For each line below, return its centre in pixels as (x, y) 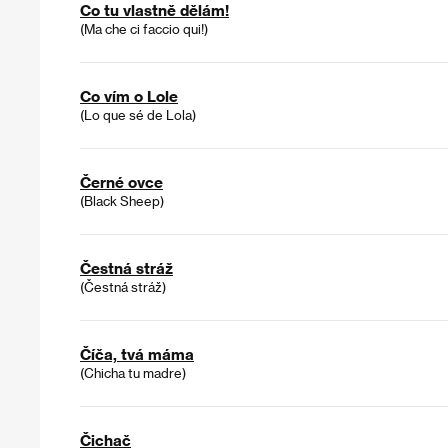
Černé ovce (121, 182)
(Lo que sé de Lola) (138, 115)
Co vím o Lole (129, 96)
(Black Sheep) (122, 201)
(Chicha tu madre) (133, 373)
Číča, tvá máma (137, 354)
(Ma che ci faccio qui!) (144, 29)
